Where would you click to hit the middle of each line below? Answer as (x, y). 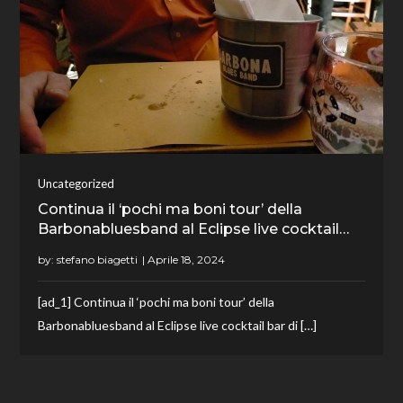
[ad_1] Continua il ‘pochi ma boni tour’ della (157, 302)
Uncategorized (76, 184)
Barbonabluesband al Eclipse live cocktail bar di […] (178, 326)
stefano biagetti (98, 260)
